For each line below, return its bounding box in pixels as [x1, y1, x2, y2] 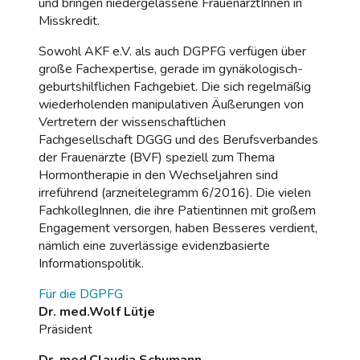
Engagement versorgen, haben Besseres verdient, [39, 219, 317, 237]
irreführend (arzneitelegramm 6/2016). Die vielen [39, 183, 311, 202]
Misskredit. [39, 11, 100, 30]
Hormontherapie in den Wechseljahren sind [39, 166, 278, 184]
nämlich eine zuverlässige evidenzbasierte [39, 236, 270, 255]
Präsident [39, 320, 92, 338]
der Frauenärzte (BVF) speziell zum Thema [39, 148, 275, 166]
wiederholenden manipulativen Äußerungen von [39, 95, 304, 113]
